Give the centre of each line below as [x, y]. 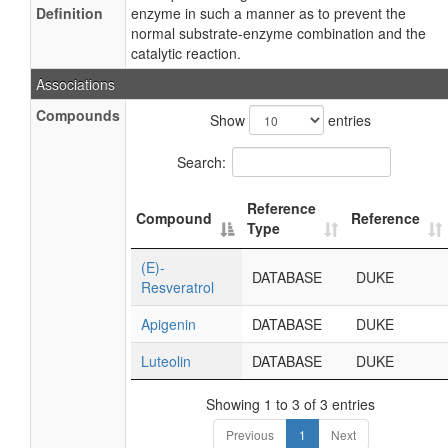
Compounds [78, 115]
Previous [249, 434]
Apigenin [168, 324]
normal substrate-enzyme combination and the [278, 33]
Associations [75, 84]
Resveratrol [177, 287]
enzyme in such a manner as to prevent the [268, 13]
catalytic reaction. [186, 53]
